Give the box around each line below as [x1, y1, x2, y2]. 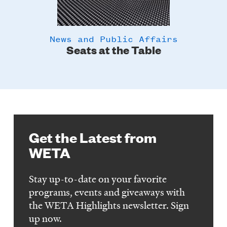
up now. [29, 211, 62, 225]
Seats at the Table [66, 43, 161, 57]
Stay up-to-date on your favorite [29, 172, 167, 185]
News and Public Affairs [49, 34, 178, 44]
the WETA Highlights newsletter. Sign [29, 198, 190, 212]
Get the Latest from [29, 127, 157, 146]
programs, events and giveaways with [29, 185, 185, 199]
